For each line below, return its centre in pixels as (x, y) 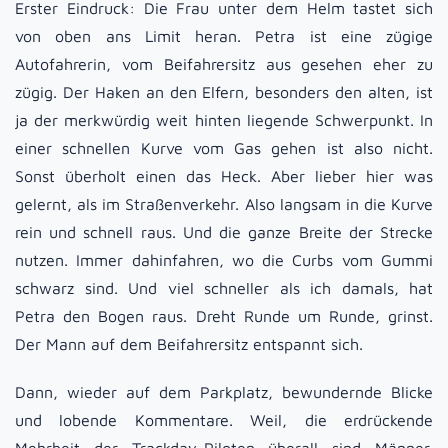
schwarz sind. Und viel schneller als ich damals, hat (224, 288)
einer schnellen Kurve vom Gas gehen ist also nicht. (224, 148)
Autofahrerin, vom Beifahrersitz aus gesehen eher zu (224, 64)
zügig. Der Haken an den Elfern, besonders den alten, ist (224, 92)
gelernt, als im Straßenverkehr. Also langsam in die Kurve (224, 204)
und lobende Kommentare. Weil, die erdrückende (224, 420)
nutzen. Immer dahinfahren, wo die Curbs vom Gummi (224, 260)
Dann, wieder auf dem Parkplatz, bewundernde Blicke (224, 392)
